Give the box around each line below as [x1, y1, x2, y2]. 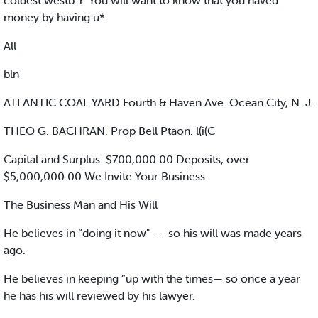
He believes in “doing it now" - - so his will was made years [4, 226, 302, 241]
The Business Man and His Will [4, 197, 158, 212]
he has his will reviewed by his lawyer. [4, 288, 195, 303]
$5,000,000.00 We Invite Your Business [4, 169, 205, 184]
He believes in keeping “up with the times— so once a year [4, 271, 300, 286]
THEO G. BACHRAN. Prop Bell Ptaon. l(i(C [4, 124, 215, 138]
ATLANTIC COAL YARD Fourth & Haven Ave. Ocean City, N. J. [4, 95, 314, 110]
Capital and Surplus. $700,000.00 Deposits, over [4, 152, 250, 167]
